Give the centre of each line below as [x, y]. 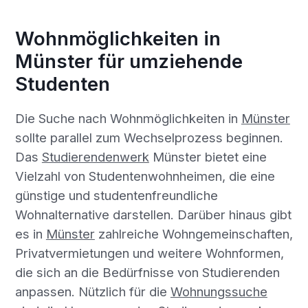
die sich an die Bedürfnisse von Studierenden [147, 272]
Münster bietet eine [208, 156]
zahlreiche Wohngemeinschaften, [194, 233]
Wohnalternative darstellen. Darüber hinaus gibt [153, 214]
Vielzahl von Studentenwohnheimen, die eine [145, 176]
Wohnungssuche [219, 291]
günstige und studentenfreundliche [116, 195]
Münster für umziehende [129, 62]
